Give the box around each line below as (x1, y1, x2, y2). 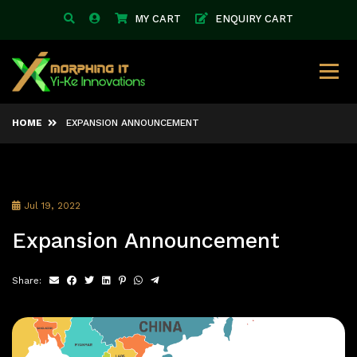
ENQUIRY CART (215, 14, 293, 25)
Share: (12, 277, 41, 286)
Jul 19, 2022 (21, 202, 80, 211)
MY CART (135, 14, 181, 25)
